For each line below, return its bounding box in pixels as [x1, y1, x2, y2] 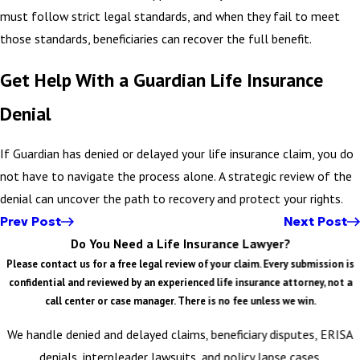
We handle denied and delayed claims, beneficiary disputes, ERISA [6, 326, 354, 343]
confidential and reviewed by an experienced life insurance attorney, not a [8, 276, 352, 290]
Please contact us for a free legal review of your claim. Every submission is [6, 257, 354, 272]
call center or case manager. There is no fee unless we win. [44, 294, 316, 309]
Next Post [284, 214, 348, 230]
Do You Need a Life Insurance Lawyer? [70, 235, 290, 252]
